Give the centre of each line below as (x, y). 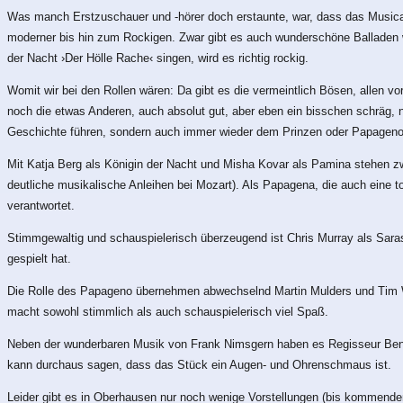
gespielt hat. (39, 258)
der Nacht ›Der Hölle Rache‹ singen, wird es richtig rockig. (158, 58)
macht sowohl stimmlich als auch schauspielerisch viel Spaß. (168, 311)
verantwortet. (41, 205)
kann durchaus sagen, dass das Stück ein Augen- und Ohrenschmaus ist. (199, 364)
